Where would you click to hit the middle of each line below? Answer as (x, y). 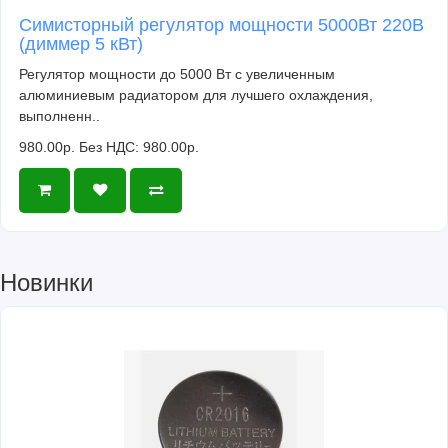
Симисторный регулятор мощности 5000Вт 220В (221, 24)
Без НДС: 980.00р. (139, 146)
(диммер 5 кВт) (81, 43)
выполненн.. (59, 115)
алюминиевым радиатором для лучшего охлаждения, (196, 94)
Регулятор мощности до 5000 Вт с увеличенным (177, 73)
